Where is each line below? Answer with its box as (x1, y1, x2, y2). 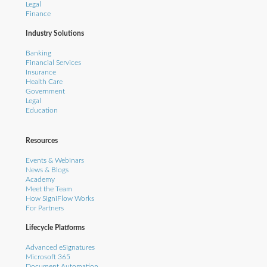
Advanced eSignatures (25, 244, 95, 252)
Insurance (25, 69, 56, 76)
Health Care (25, 79, 63, 86)
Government (25, 88, 65, 95)
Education (25, 107, 58, 114)
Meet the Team (25, 185, 72, 193)
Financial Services (25, 60, 81, 67)
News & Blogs (25, 166, 69, 173)
